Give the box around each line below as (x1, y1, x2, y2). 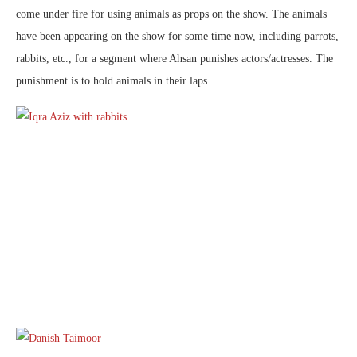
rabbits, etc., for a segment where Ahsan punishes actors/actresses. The (16, 53, 333, 65)
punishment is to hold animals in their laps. (16, 75, 210, 87)
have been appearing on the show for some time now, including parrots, (16, 30, 339, 42)
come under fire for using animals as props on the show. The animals (16, 8, 327, 20)
